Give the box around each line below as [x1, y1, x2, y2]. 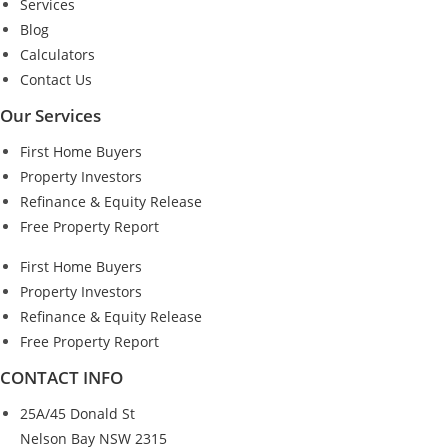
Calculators [20, 44, 95, 64]
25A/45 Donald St [20, 403, 135, 423]
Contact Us [20, 69, 92, 89]
